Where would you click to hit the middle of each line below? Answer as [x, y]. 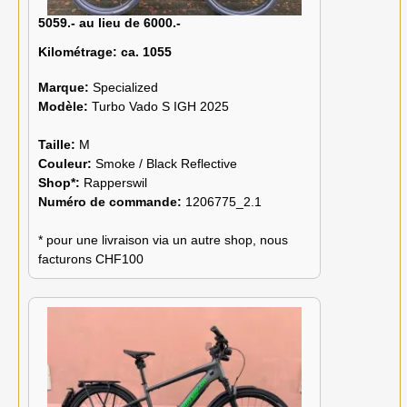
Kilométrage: [78, 51]
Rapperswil [115, 182]
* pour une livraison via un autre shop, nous [163, 239]
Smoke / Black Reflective [166, 163]
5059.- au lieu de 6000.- [109, 22]
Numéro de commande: [112, 201]
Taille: [59, 144]
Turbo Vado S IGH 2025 [160, 106]
